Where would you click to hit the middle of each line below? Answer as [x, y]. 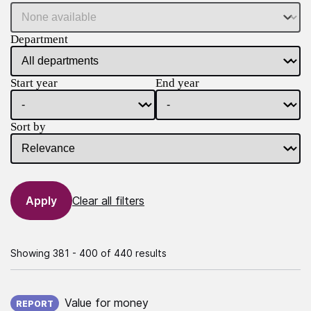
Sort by [28, 126]
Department [39, 39]
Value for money [107, 302]
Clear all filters [108, 200]
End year [177, 83]
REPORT [35, 303]
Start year [34, 83]
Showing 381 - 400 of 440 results [89, 253]
